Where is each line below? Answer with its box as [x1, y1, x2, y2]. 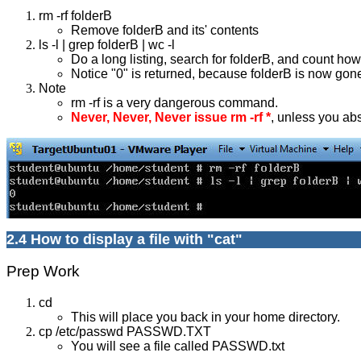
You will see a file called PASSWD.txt [71, 339, 284, 354]
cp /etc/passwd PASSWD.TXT [39, 325, 211, 339]
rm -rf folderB [39, 8, 196, 23]
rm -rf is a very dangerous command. [71, 95, 278, 110]
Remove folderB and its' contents [71, 23, 259, 37]
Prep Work [6, 263, 80, 280]
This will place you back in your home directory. [71, 310, 340, 325]
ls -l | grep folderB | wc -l [39, 37, 175, 52]
